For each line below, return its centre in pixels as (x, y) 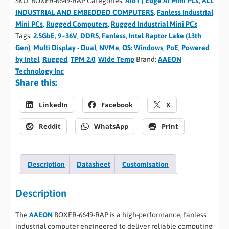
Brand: (147, 59)
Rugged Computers (77, 24)
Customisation (145, 164)
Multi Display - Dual (65, 47)
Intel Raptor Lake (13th (165, 36)
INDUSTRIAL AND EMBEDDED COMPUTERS (85, 12)
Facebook (117, 105)
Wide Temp (116, 59)
